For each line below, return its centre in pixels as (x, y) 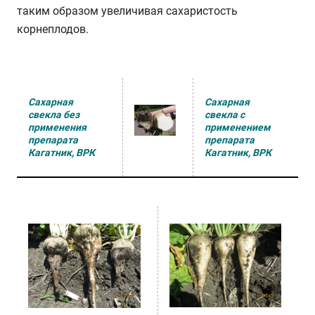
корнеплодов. (53, 29)
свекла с (225, 115)
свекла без (54, 115)
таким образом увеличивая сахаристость (127, 11)
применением (238, 127)
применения (57, 127)
